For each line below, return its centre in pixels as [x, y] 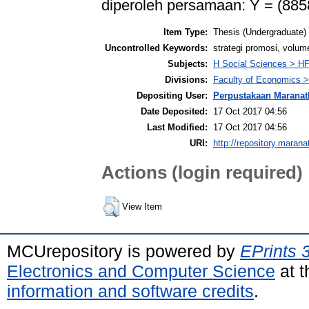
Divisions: [186, 79]
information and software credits [130, 291]
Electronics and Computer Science [141, 271]
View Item [142, 206]
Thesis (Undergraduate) [260, 32]
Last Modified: [177, 127]
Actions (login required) [202, 173]
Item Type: [186, 32]
